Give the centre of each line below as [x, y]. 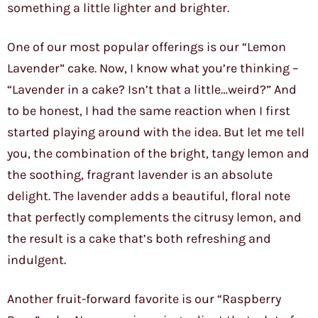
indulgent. [37, 260]
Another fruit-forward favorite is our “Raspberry [144, 299]
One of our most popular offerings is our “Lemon [147, 47]
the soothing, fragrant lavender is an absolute [140, 175]
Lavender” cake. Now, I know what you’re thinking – [153, 68]
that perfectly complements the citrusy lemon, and [154, 218]
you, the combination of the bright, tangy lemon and [158, 154]
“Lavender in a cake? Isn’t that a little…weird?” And [152, 90]
